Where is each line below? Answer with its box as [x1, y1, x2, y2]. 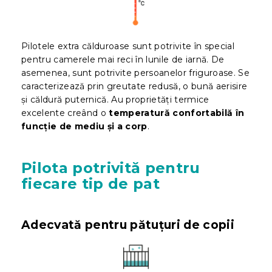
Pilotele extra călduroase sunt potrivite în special [21, 41, 234, 52]
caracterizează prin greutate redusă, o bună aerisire [21, 81, 248, 92]
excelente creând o [21, 107, 109, 119]
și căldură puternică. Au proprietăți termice [21, 94, 209, 106]
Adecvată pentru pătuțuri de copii [21, 218, 234, 233]
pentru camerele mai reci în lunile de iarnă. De [21, 54, 225, 66]
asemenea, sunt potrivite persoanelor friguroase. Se [21, 67, 250, 79]
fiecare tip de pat [21, 175, 160, 193]
